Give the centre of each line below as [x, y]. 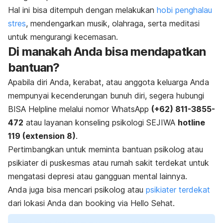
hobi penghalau [183, 10]
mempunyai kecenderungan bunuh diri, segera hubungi [106, 95]
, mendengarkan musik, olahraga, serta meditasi [113, 23]
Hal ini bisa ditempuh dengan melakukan [81, 10]
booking [101, 203]
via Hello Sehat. [146, 203]
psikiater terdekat [177, 189]
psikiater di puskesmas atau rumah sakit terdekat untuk [109, 163]
